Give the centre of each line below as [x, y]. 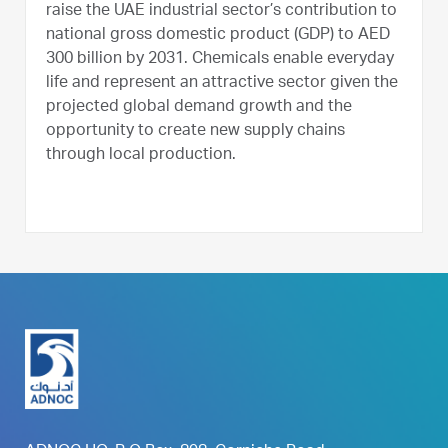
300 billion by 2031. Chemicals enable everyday [220, 59]
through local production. [141, 155]
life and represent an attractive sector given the [222, 83]
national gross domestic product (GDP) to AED [218, 35]
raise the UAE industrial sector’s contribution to [221, 11]
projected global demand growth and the [199, 107]
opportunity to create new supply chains [195, 131]
